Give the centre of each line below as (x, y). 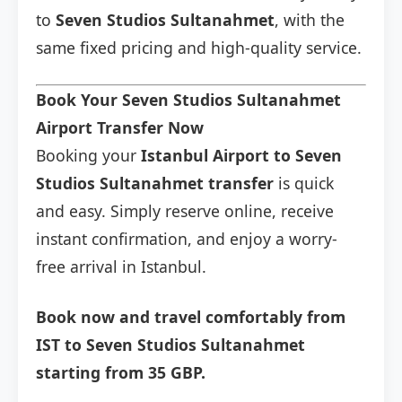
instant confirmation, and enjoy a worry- (187, 239)
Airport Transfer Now (120, 128)
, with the (310, 20)
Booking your (88, 156)
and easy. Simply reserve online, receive (185, 211)
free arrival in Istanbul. (121, 267)
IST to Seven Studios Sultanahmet (170, 345)
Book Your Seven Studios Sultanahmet (188, 100)
